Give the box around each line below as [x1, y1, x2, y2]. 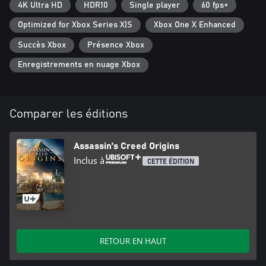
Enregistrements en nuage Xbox [18, 61, 140, 69]
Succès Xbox [18, 40, 66, 49]
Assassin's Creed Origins [74, 141, 179, 151]
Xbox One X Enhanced [154, 21, 236, 30]
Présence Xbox [87, 40, 144, 49]
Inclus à [74, 154, 104, 167]
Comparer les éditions [9, 108, 128, 121]
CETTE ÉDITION [147, 158, 194, 166]
